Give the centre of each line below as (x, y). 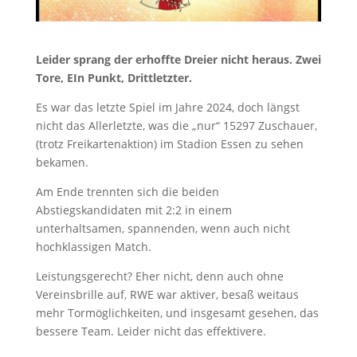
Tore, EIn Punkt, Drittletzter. (114, 77)
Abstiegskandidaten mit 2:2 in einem (133, 210)
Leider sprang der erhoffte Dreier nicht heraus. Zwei (178, 59)
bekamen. (62, 162)
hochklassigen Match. (93, 246)
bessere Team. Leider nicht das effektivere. (151, 331)
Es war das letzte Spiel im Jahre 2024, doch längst (167, 107)
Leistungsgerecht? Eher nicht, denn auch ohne (159, 276)
